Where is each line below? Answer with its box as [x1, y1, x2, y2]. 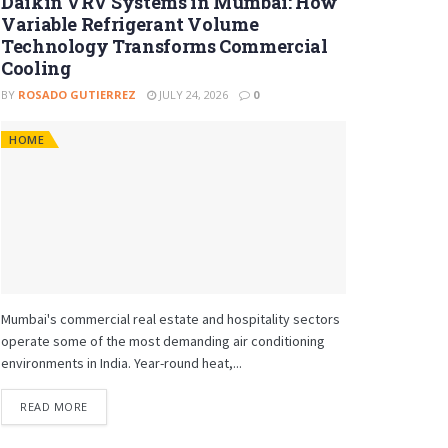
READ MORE [20, 398, 88, 414]
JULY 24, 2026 [156, 87, 228, 102]
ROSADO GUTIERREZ [18, 87, 136, 102]
